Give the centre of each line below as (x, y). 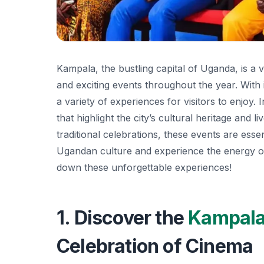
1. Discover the (123, 217)
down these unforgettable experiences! (144, 167)
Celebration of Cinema (155, 246)
